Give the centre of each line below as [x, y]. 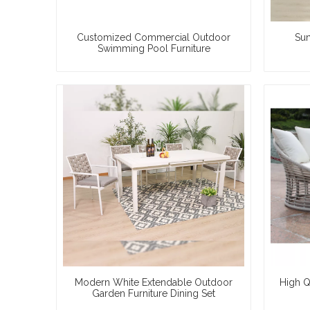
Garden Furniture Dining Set [154, 294]
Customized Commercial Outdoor [154, 38]
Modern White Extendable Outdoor [154, 283]
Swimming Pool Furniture [154, 49]
